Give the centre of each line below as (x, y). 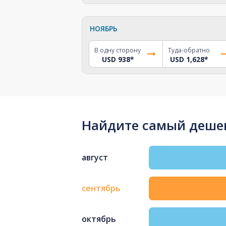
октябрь (99, 219)
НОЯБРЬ (104, 28)
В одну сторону (118, 50)
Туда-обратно (189, 50)
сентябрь (101, 188)
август (95, 158)
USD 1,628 (187, 59)
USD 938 (116, 59)
